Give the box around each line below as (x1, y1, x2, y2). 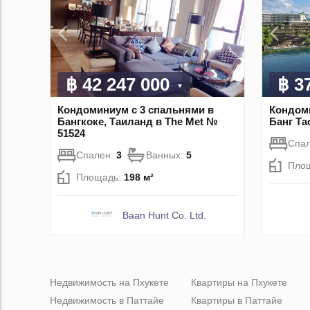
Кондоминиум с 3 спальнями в (57, 104, 214, 116)
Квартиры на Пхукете (191, 277, 287, 289)
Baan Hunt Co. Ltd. (122, 210, 206, 221)
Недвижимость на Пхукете (50, 277, 169, 289)
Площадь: (76, 172, 124, 183)
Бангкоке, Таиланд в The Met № (57, 116, 218, 128)
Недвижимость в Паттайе (50, 295, 164, 307)
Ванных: (146, 149, 186, 161)
